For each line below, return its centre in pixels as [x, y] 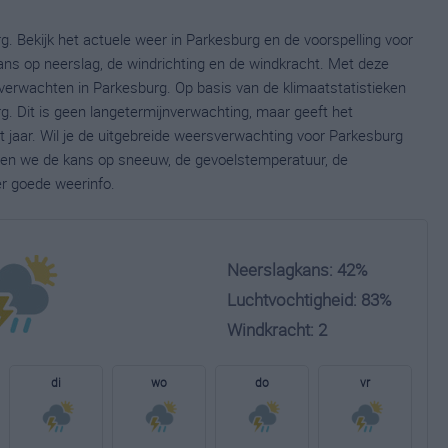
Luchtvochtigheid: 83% [309, 299]
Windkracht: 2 [277, 329]
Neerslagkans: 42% [297, 269]
